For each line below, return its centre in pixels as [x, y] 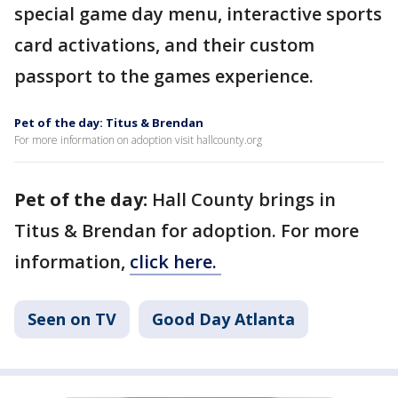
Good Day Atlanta [223, 319]
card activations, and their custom [164, 45]
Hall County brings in [244, 199]
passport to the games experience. [164, 76]
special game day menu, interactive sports [198, 14]
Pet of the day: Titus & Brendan [109, 123]
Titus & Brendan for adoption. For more [187, 231]
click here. [175, 262]
